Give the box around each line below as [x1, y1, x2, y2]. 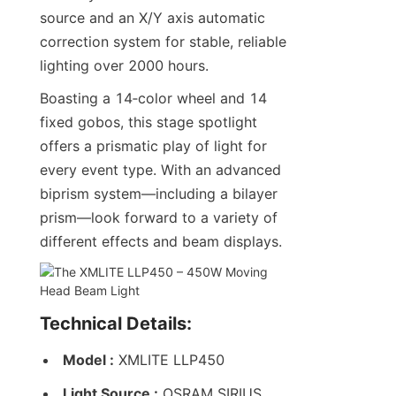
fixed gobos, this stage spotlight [40, 113, 257, 132]
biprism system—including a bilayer [40, 185, 278, 203]
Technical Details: [40, 313, 192, 335]
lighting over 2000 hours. [40, 57, 209, 75]
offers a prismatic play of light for [40, 137, 267, 156]
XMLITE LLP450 [114, 351, 225, 369]
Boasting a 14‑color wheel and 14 [40, 89, 267, 108]
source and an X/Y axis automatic [40, 9, 265, 27]
